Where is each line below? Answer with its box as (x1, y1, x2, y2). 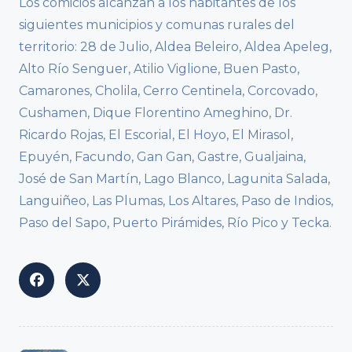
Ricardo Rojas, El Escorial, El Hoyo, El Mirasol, (19, 127, 293, 143)
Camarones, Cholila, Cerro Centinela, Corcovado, (19, 83, 317, 99)
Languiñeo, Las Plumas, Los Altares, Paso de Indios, (19, 193, 333, 209)
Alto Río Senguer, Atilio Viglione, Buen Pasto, (19, 61, 299, 77)
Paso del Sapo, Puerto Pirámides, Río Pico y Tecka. (19, 215, 332, 231)
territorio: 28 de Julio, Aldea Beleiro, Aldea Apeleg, (19, 39, 332, 55)
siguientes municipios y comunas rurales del (19, 17, 295, 33)
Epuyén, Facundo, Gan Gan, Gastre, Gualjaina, (19, 149, 306, 165)
